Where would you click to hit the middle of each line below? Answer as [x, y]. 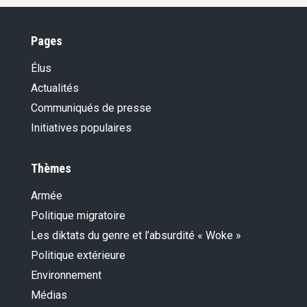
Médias [49, 295]
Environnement [66, 275]
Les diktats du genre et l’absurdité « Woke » [136, 235]
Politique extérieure [78, 255]
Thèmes [51, 168]
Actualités [55, 88]
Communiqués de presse [91, 108]
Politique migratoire [78, 215]
